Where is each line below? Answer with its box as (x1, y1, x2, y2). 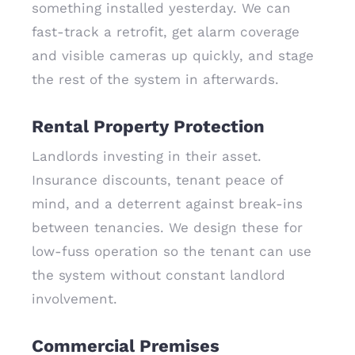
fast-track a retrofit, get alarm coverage (32, 24, 300, 40)
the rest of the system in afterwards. (32, 71, 279, 87)
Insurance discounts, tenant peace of (32, 172, 283, 188)
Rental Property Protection (32, 116, 265, 136)
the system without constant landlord (32, 267, 285, 283)
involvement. (32, 291, 117, 307)
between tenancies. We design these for (32, 219, 303, 235)
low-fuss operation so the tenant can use (32, 243, 311, 259)
